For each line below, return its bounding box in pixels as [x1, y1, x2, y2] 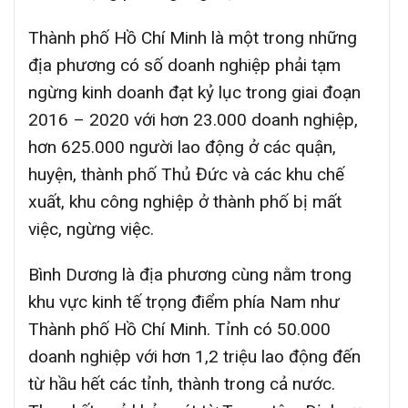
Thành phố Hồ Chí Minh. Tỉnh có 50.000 [28, 319, 331, 341]
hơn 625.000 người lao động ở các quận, [28, 136, 336, 158]
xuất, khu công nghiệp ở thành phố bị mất [28, 190, 342, 212]
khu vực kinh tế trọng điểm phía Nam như [28, 291, 340, 313]
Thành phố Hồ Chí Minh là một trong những [28, 26, 357, 48]
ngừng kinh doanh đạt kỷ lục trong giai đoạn [28, 81, 361, 103]
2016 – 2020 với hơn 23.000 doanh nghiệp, [28, 108, 358, 130]
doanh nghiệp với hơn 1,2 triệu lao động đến [28, 346, 361, 368]
